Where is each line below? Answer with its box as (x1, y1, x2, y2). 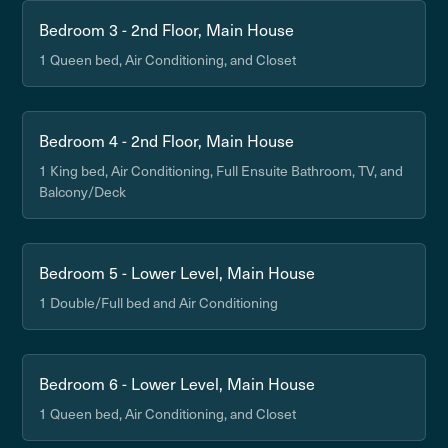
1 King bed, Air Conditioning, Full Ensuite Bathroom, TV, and (39, 160, 404, 181)
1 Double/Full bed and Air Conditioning (39, 292, 279, 313)
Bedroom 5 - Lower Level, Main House (39, 260, 316, 284)
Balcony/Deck (39, 181, 127, 202)
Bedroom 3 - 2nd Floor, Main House (39, 17, 295, 41)
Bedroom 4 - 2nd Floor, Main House (39, 128, 295, 152)
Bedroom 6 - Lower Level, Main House (39, 371, 316, 395)
